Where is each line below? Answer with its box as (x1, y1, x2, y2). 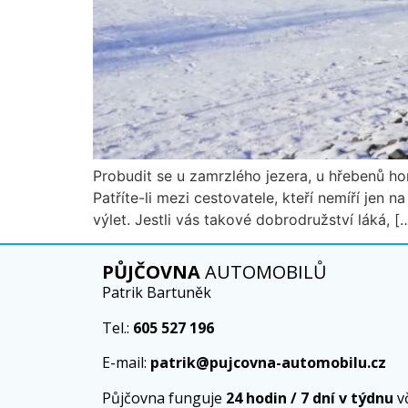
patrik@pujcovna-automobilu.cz (150, 352, 386, 373)
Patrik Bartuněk (102, 282, 211, 303)
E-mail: (102, 352, 150, 373)
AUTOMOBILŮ (200, 260, 327, 285)
